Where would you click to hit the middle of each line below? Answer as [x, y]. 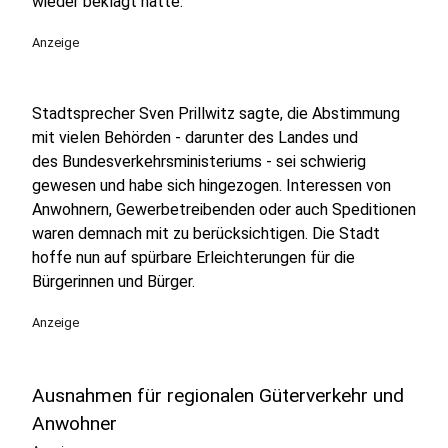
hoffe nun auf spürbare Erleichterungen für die [193, 257]
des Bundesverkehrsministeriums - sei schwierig [199, 161]
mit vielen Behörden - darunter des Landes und [195, 137]
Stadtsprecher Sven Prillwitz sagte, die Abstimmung [216, 113]
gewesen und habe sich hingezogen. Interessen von [211, 185]
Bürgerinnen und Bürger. [113, 281]
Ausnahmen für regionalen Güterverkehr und [218, 395]
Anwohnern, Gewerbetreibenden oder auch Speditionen [224, 209]
